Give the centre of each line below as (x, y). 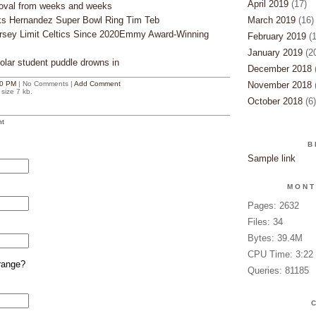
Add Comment (97, 84)
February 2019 (276, 36)
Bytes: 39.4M (275, 238)
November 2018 (279, 85)
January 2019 (275, 53)
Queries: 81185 (278, 271)
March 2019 (271, 20)
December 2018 (279, 69)
